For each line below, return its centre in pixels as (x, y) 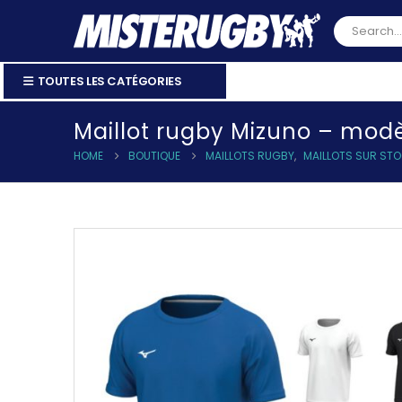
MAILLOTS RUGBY (250, 156)
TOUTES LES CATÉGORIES (109, 81)
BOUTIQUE (154, 156)
